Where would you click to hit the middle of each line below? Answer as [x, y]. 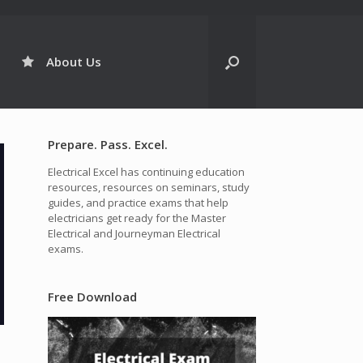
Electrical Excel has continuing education [147, 172]
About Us [74, 62]
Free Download [93, 297]
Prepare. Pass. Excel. [108, 144]
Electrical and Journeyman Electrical [135, 233]
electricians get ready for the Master [137, 218]
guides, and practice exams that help [139, 203]
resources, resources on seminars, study [149, 187]
